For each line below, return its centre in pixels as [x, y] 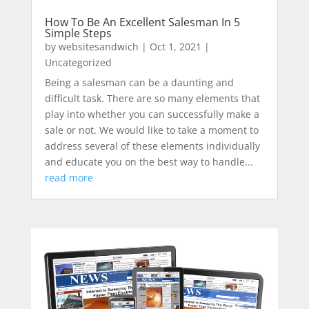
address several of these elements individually [152, 146]
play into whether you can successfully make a [152, 114]
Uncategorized [78, 63]
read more [69, 178]
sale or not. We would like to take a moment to [151, 130]
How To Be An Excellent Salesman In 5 [142, 22]
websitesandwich [98, 47]
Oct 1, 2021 [175, 47]
